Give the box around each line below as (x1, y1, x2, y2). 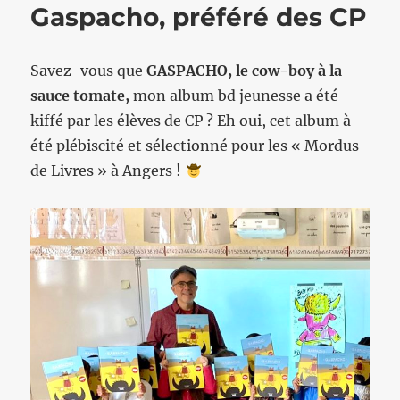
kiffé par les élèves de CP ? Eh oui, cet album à (30, 112, 352, 129)
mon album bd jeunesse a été (129, 87, 339, 104)
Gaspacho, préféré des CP (30, 2, 368, 32)
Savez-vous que (30, 62, 147, 79)
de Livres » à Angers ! (30, 162, 186, 179)
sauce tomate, (30, 87, 130, 104)
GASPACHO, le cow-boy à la (146, 62, 343, 79)
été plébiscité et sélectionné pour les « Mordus (30, 137, 360, 154)
